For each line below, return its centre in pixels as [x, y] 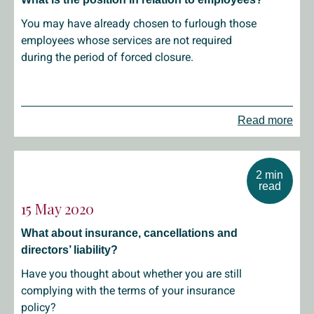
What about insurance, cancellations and [129, 233]
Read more [265, 120]
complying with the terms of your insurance [128, 291]
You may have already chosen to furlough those [139, 23]
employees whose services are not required [127, 40]
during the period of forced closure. [107, 57]
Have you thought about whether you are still [131, 274]
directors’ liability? [69, 250]
